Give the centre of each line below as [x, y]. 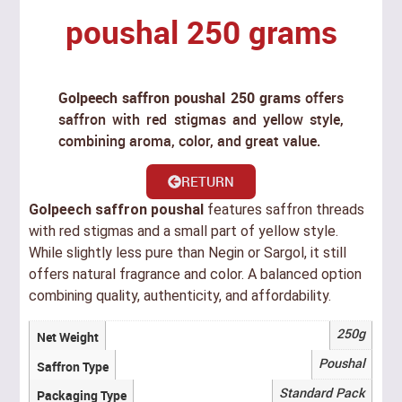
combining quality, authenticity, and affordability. [180, 296]
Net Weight [67, 336]
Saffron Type [72, 366]
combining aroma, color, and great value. [190, 140]
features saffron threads [284, 210]
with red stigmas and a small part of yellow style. [184, 232]
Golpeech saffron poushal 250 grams [179, 97]
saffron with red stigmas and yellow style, [201, 119]
